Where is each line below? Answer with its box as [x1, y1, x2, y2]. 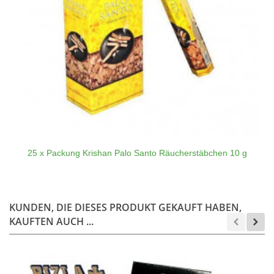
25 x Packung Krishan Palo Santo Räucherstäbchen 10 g [27, 147, 247, 158]
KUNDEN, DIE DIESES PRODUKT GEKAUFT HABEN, [9, 200, 242, 214]
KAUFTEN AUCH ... [9, 214, 94, 228]
